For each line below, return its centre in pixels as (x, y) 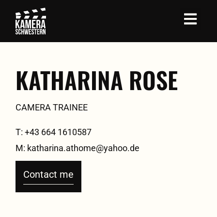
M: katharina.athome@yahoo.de (77, 148)
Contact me (48, 175)
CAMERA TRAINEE (52, 107)
